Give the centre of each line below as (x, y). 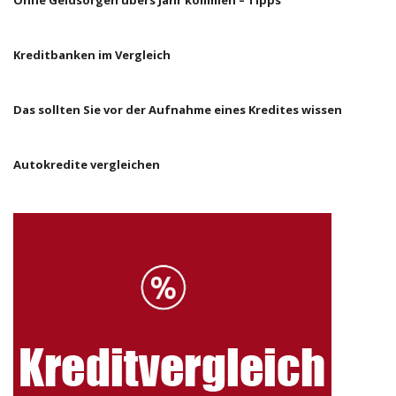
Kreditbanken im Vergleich (92, 55)
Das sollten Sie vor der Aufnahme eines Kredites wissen (178, 110)
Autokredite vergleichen (87, 164)
